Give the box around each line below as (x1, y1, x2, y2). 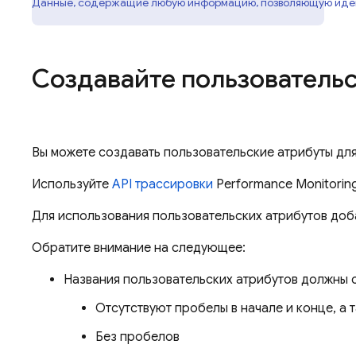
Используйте (32, 176, 112, 192)
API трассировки (112, 176, 213, 192)
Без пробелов (95, 328, 180, 345)
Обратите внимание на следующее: (32, 239, 246, 256)
